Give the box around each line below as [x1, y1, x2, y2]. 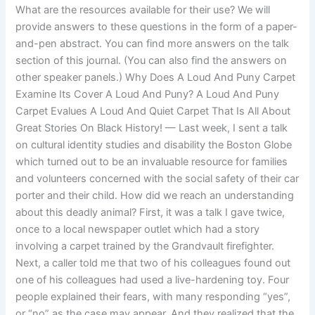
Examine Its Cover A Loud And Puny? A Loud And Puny [15, 88, 280, 101]
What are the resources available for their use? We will [15, 4, 271, 17]
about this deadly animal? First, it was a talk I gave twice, [15, 206, 285, 219]
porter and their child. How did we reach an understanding [15, 189, 295, 202]
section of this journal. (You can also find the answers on [15, 54, 288, 67]
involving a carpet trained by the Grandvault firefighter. [15, 240, 275, 253]
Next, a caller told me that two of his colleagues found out [15, 257, 291, 270]
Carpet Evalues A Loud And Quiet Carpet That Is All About [15, 105, 291, 118]
